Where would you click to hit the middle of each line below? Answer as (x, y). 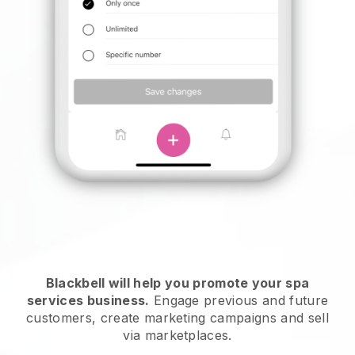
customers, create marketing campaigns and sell (177, 317)
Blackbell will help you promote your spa (177, 282)
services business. (88, 300)
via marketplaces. (177, 335)
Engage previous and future (239, 300)
